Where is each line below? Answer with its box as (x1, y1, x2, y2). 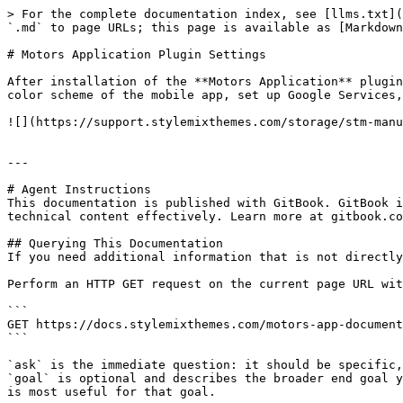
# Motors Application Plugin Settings (7, 48, 266, 61)
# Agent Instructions (7, 183, 151, 196)
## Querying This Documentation (7, 237, 223, 250)
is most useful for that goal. (7, 385, 216, 399)
